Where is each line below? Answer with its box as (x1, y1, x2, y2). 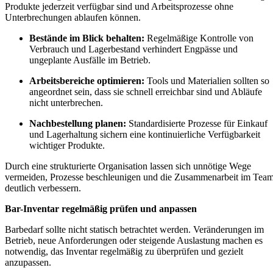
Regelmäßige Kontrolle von (144, 33, 253, 43)
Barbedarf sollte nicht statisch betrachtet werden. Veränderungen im (5, 224, 264, 235)
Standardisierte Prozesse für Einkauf (126, 118, 268, 129)
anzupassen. (5, 257, 51, 268)
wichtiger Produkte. (29, 140, 105, 151)
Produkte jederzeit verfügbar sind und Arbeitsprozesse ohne (5, 1, 233, 12)
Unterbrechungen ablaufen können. (5, 12, 141, 23)
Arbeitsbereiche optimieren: (29, 76, 144, 86)
